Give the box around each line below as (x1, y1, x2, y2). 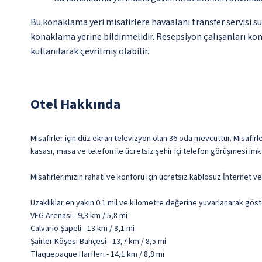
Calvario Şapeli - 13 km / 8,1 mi (30, 223, 135, 235)
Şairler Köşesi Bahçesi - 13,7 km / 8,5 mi (30, 236, 166, 248)
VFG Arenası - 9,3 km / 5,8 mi (30, 210, 127, 222)
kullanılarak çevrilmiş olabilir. (30, 45, 149, 58)
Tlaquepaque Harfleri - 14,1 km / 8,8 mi (30, 249, 164, 261)
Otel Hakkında (30, 94, 120, 115)
